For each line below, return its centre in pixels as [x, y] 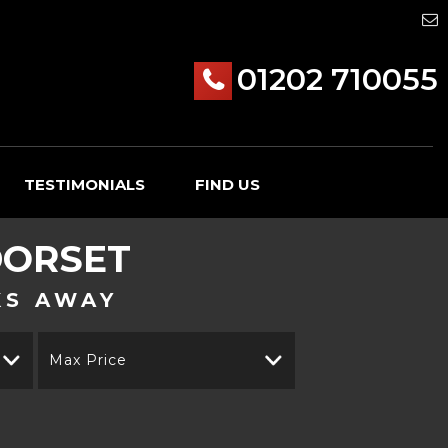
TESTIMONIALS [84, 184]
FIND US [227, 184]
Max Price [87, 360]
